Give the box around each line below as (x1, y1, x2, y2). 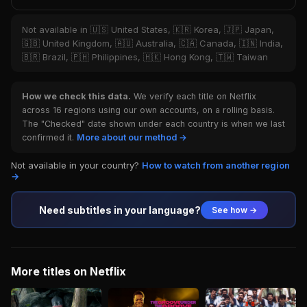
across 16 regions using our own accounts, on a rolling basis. (22, 105, 275, 115)
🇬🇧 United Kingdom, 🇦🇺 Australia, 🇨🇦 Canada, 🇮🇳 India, (22, 38, 283, 49)
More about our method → (77, 132, 187, 143)
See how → (212, 204, 257, 215)
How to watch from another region (142, 160, 290, 171)
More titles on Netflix (11, 265, 126, 278)
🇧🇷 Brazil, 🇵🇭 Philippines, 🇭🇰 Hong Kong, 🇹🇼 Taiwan (22, 51, 268, 62)
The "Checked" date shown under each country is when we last (22, 119, 285, 129)
